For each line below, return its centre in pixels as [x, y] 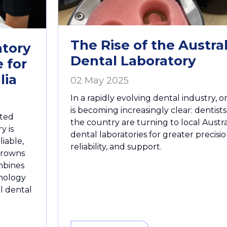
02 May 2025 [100, 80]
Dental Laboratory [133, 61]
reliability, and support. [116, 146]
